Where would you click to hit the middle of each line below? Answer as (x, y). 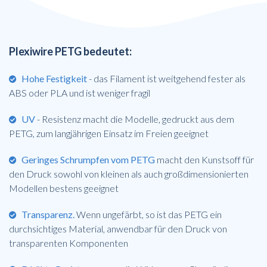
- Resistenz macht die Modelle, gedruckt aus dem (135, 119)
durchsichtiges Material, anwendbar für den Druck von (118, 228)
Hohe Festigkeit (54, 78)
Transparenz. (48, 214)
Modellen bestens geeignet (64, 188)
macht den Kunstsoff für (204, 159)
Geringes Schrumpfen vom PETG (88, 159)
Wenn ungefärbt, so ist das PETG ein (148, 214)
